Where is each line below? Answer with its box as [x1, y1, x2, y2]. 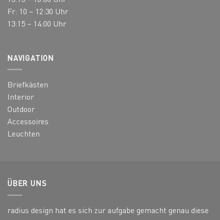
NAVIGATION [7, 52, 54, 63]
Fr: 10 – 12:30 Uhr [7, 6, 68, 17]
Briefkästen [7, 79, 48, 90]
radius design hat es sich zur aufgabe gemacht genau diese [7, 204, 209, 215]
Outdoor [7, 104, 35, 114]
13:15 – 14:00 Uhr [7, 18, 66, 29]
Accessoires [7, 116, 49, 127]
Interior [7, 91, 34, 102]
